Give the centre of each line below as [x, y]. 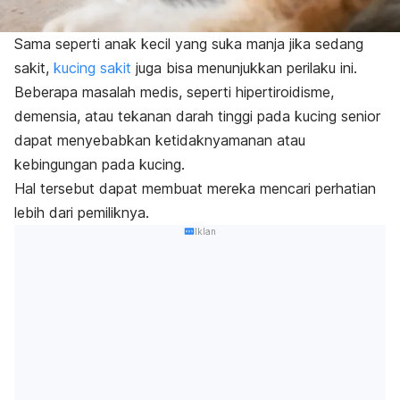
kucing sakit [92, 67]
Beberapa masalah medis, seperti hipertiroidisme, [174, 92]
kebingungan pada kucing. [100, 164]
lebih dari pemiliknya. [84, 212]
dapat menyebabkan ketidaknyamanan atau [160, 140]
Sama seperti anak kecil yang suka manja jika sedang [189, 43]
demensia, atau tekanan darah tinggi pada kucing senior [197, 116]
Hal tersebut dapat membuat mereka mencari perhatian [195, 188]
